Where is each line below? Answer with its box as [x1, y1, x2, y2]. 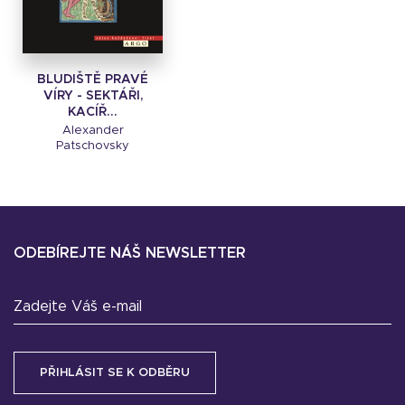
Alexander [61, 125, 124, 137]
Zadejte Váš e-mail [14, 299, 142, 314]
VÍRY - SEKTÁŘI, [42, 89, 143, 102]
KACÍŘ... [68, 106, 118, 118]
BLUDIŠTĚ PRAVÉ [37, 73, 148, 86]
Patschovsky [56, 140, 129, 152]
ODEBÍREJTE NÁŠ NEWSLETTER [14, 246, 246, 260]
